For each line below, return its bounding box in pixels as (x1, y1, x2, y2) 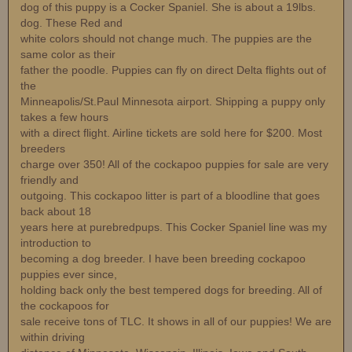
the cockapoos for (20, 299, 109, 313)
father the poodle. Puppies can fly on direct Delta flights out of (20, 64, 326, 77)
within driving (20, 331, 85, 344)
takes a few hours (20, 111, 108, 124)
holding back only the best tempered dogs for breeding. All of (20, 284, 322, 297)
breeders (20, 142, 65, 156)
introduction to (20, 236, 91, 250)
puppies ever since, (20, 268, 117, 281)
